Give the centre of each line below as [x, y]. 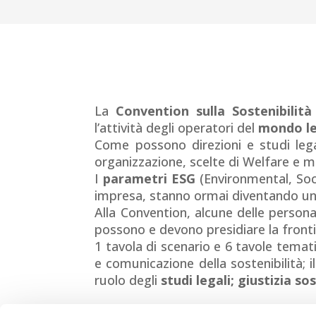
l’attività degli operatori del [177, 128]
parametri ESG [147, 179]
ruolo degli [128, 280]
